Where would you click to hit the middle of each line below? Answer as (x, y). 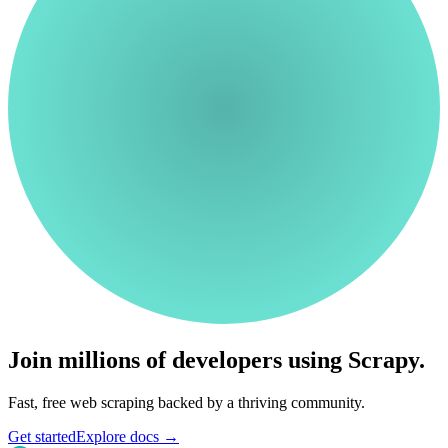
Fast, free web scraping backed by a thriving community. (186, 403)
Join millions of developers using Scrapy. (216, 360)
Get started (42, 437)
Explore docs (119, 437)
